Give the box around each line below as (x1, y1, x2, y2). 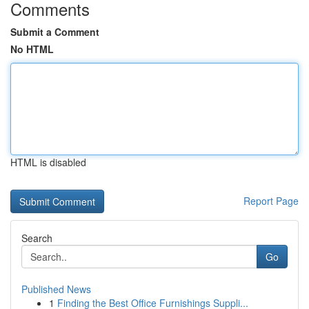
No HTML (10, 42, 54, 56)
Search (21, 231, 52, 245)
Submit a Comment (10, 25, 99, 39)
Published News (21, 282, 91, 296)
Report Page (243, 194, 299, 208)
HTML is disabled (10, 155, 86, 169)
